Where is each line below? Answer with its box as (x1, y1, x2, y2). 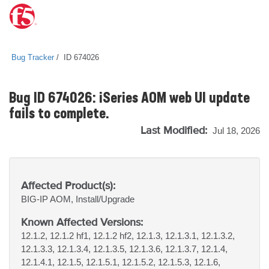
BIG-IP (21, 194, 50, 204)
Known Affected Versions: (21, 216, 143, 228)
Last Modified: (141, 124, 210, 136)
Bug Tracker (11, 53, 54, 62)
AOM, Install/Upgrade (50, 194, 134, 204)
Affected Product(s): (21, 179, 115, 192)
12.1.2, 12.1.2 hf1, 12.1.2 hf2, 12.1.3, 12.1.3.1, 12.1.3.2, (21, 231, 235, 241)
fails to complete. (9, 107, 109, 122)
